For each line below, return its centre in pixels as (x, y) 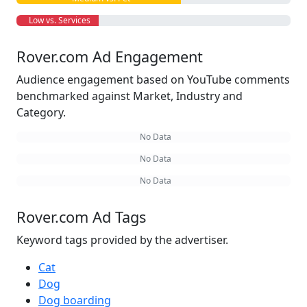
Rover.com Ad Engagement (110, 57)
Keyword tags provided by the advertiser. (122, 240)
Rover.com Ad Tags (81, 217)
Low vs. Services (58, 20)
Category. (41, 112)
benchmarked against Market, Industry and (130, 96)
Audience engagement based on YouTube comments (153, 79)
